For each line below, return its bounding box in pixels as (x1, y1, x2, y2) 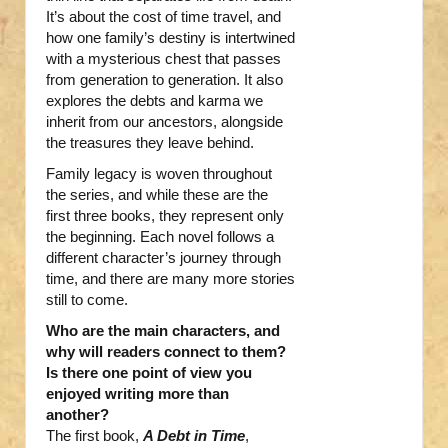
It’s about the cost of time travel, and (46, 8, 281, 26)
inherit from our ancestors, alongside (46, 113, 283, 131)
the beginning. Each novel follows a (46, 228, 274, 246)
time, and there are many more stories (46, 270, 295, 288)
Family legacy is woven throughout (46, 165, 272, 183)
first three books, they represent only (46, 207, 284, 225)
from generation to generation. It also (46, 71, 283, 89)
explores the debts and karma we (46, 92, 263, 110)
